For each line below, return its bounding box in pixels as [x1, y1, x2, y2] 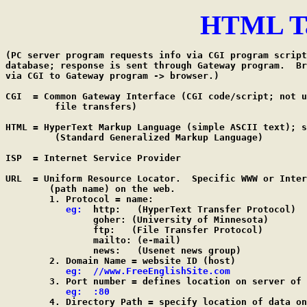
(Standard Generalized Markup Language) [5, 132, 263, 143]
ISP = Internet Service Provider [5, 153, 181, 163]
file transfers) [5, 101, 137, 112]
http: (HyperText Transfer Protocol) [82, 204, 121, 214]
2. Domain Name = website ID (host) [5, 256, 236, 266]
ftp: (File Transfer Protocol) [5, 225, 263, 235]
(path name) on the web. [5, 184, 175, 194]
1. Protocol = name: [5, 194, 153, 204]
